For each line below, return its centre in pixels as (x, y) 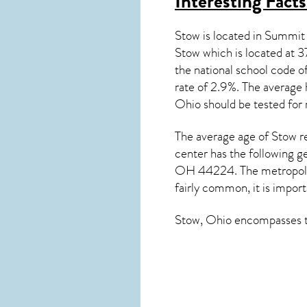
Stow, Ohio (203, 220)
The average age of (223, 137)
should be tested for (253, 105)
